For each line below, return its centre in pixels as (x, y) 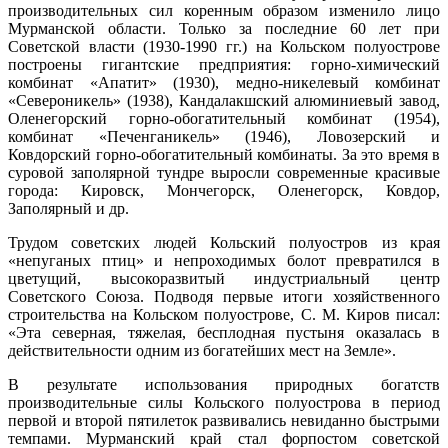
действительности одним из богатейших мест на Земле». (202, 350)
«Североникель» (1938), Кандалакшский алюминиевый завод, (224, 100)
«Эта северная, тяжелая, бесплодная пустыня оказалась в (224, 332)
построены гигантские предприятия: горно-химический (224, 64)
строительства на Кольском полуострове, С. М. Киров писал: (224, 314)
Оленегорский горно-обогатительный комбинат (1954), (224, 118)
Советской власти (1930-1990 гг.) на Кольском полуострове (224, 46)
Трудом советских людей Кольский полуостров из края (224, 242)
